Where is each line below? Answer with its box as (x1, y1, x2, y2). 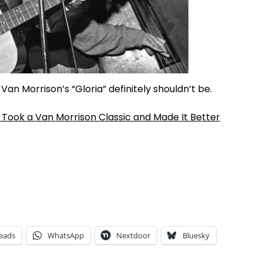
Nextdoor (116, 230, 150, 241)
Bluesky (183, 230, 210, 241)
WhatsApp (48, 230, 84, 241)
